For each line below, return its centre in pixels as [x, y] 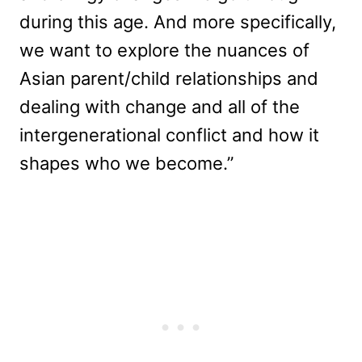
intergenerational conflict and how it [169, 135]
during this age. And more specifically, [178, 21]
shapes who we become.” [126, 163]
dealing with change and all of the [160, 106]
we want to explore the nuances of [164, 50]
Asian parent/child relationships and [169, 78]
